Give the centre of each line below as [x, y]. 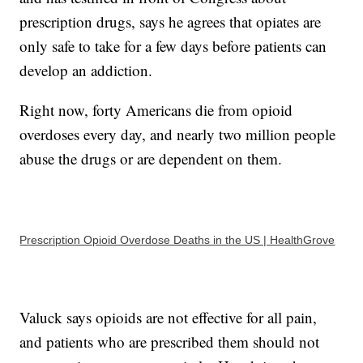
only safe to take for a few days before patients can [173, 46]
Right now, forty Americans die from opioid [156, 110]
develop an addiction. [86, 70]
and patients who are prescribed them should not [170, 342]
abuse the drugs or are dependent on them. [151, 159]
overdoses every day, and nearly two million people [178, 135]
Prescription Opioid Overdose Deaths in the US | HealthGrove [177, 240]
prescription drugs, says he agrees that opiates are [171, 22]
